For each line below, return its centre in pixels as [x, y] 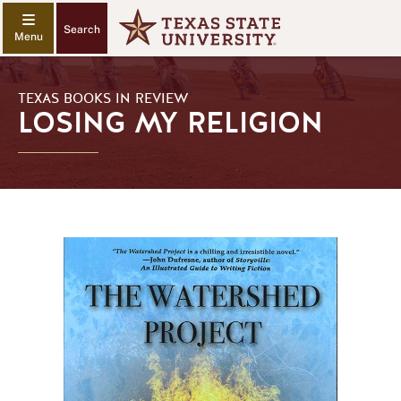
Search [82, 30]
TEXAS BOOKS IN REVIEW [103, 98]
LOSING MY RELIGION [171, 123]
